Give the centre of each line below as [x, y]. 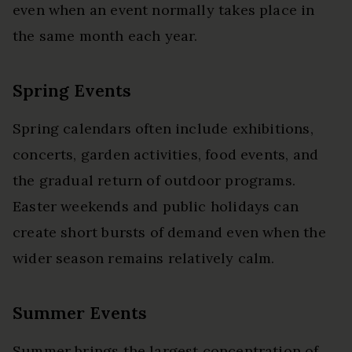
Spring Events [72, 91]
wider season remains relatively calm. [144, 258]
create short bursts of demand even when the [169, 233]
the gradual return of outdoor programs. [154, 181]
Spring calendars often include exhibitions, [163, 129]
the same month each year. [105, 36]
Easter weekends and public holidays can [156, 207]
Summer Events [80, 313]
